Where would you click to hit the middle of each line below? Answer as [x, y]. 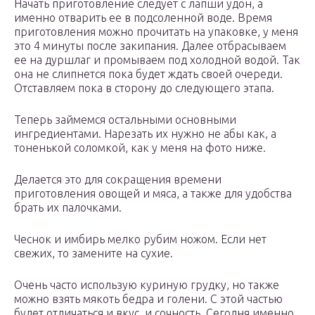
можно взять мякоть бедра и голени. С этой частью [148, 299]
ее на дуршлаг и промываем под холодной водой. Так [157, 60]
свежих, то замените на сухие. [94, 253]
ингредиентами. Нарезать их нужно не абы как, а [145, 134]
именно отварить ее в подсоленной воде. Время [143, 18]
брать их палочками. [68, 208]
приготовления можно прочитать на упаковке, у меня [156, 32]
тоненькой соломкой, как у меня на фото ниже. [140, 148]
